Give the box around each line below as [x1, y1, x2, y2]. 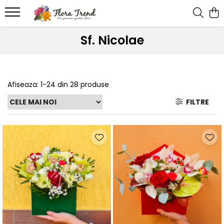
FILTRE [183, 97, 209, 107]
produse [80, 79, 109, 89]
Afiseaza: [7, 79, 38, 89]
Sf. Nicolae [80, 32, 144, 48]
